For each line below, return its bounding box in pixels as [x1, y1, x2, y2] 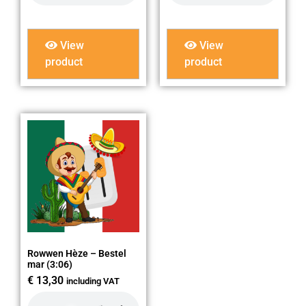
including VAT [66, 276, 120, 287]
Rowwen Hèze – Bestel [27, 248, 126, 260]
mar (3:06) [27, 259, 72, 270]
